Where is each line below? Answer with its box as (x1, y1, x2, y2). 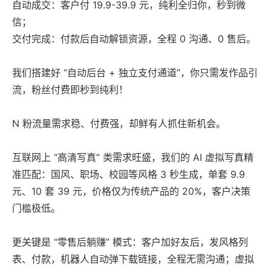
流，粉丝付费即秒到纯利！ (12, 83, 128, 96)
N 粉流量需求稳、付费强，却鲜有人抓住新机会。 (12, 117, 226, 130)
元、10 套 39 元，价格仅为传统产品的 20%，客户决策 (12, 185, 250, 198)
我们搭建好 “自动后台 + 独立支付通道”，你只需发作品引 (12, 67, 258, 79)
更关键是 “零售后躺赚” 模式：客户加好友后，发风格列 (12, 236, 248, 249)
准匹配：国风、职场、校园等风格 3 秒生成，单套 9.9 (12, 168, 245, 181)
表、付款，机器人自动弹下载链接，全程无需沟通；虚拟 (12, 253, 254, 266)
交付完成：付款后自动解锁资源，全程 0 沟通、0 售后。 (12, 33, 256, 45)
